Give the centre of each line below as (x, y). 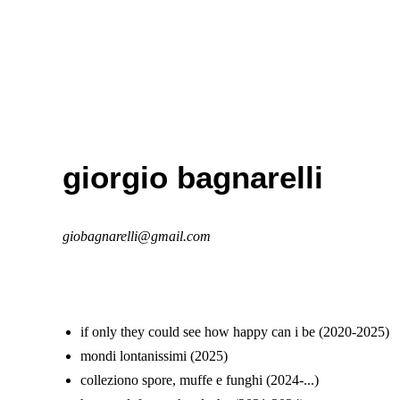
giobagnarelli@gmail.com (137, 236)
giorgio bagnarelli (193, 177)
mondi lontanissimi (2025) (154, 356)
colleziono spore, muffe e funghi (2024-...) (200, 380)
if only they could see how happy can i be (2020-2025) (235, 332)
